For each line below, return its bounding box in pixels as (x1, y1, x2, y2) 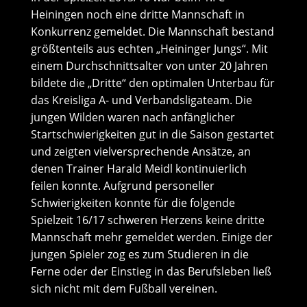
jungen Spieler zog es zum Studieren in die (30, 247, 249, 262)
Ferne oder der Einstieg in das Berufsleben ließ (30, 264, 271, 279)
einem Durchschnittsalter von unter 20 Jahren (30, 58, 268, 73)
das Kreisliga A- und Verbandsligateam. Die (30, 93, 252, 108)
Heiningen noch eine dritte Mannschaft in (30, 7, 245, 22)
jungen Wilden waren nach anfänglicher (30, 110, 235, 125)
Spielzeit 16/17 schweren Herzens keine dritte (30, 212, 265, 228)
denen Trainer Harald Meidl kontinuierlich (30, 161, 247, 176)
